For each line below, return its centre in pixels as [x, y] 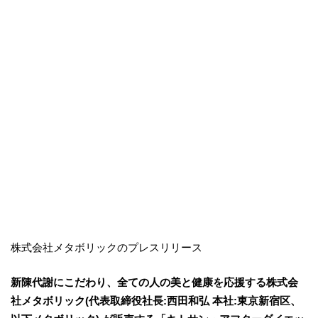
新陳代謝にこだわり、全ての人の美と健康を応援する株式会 [154, 282]
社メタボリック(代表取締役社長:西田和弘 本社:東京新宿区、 [156, 300]
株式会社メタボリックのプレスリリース [106, 247]
